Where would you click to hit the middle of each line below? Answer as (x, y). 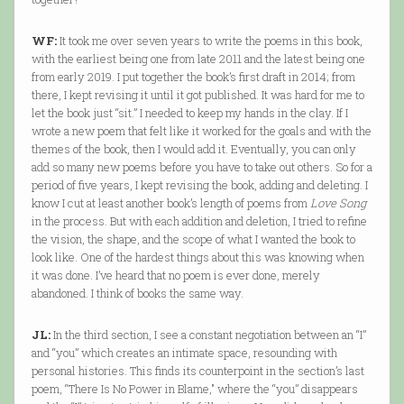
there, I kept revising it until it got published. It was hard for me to (197, 95)
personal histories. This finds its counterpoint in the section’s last (197, 371)
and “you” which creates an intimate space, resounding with (184, 353)
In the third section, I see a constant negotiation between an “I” (208, 335)
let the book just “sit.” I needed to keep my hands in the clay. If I (189, 113)
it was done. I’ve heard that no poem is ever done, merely (175, 275)
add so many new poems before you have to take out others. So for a (202, 167)
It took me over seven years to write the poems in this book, (209, 41)
